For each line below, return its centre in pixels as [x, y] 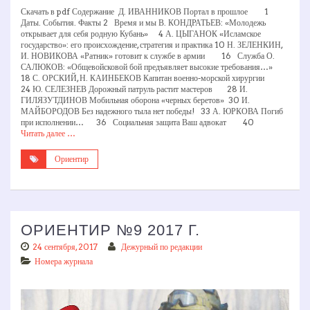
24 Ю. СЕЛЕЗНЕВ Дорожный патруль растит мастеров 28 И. [134, 89]
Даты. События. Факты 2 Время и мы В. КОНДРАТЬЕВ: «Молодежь [143, 23]
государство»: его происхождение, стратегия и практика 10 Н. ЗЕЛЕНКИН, [152, 45]
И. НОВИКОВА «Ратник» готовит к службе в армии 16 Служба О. [148, 56]
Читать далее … [48, 134]
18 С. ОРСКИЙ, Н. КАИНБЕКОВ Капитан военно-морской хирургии [151, 78]
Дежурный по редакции [162, 247]
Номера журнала [64, 262]
